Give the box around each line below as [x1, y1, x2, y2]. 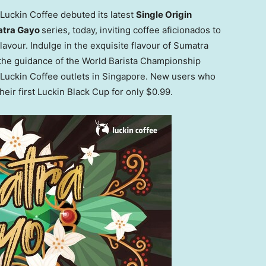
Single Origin [136, 9, 192, 21]
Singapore [102, 71, 145, 83]
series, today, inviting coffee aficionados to [42, 24, 221, 36]
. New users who [145, 71, 216, 83]
